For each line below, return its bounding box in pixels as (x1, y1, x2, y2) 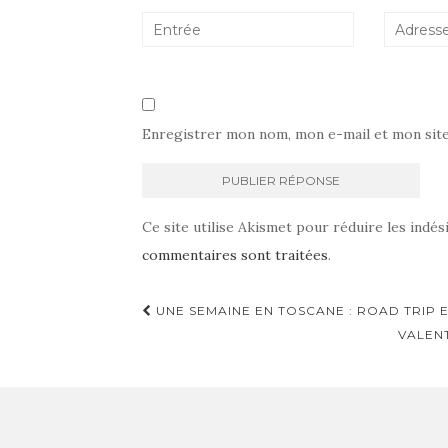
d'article (141, 326, 252, 360)
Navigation (141, 296, 293, 330)
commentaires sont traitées (142, 246, 328, 264)
